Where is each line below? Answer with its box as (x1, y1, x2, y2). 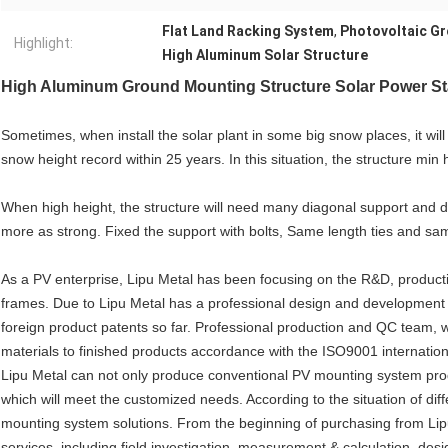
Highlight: (14, 35, 73, 52)
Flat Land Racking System (162, 23, 334, 40)
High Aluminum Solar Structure (162, 47, 368, 64)
